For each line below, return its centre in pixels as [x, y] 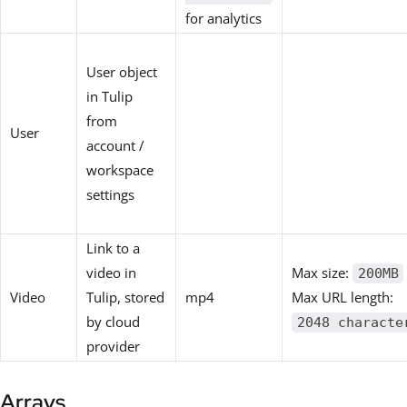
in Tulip [109, 96]
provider [113, 346]
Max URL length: [342, 297]
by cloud [113, 321]
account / [115, 145]
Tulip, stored [125, 297]
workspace [120, 169]
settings [110, 194]
